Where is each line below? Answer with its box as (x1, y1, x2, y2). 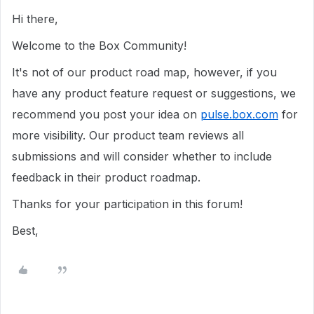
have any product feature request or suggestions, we (12, 86, 296, 100)
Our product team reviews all (89, 128, 244, 142)
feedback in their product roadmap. (12, 170, 204, 184)
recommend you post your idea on (12, 107, 200, 121)
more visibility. (12, 128, 86, 142)
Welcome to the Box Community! (12, 39, 186, 53)
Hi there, (12, 12, 62, 26)
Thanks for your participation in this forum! (12, 197, 243, 211)
